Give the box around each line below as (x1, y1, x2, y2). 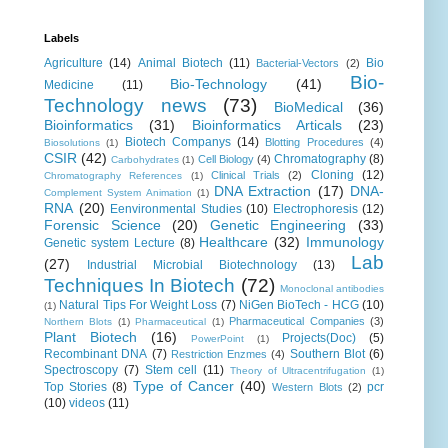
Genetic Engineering (209, 217, 347, 234)
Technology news (44, 95, 207, 117)
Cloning (310, 168, 354, 183)
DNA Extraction (214, 183, 312, 200)
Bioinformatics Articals (191, 117, 342, 134)
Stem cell (144, 363, 198, 378)
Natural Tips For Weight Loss (59, 298, 218, 313)
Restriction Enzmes (170, 348, 267, 361)
